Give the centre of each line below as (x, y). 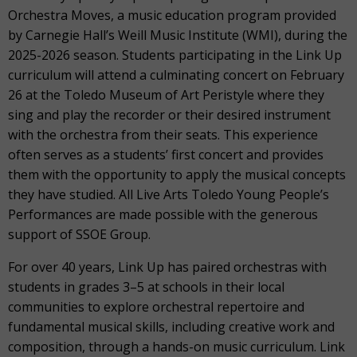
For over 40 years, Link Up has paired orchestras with (167, 267)
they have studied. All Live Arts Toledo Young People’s (169, 194)
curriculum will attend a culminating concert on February (176, 75)
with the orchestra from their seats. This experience (163, 135)
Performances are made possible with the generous (163, 214)
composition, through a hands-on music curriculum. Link (177, 347)
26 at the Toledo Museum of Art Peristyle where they (166, 95)
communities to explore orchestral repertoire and (156, 307)
